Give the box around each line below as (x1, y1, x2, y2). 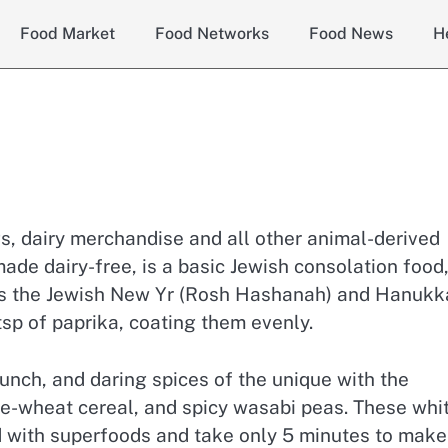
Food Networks (154, 24, 269, 43)
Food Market (19, 24, 115, 43)
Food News (308, 24, 393, 43)
